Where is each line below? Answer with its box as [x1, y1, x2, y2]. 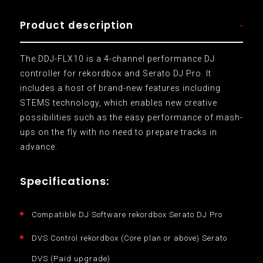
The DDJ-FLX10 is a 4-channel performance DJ [19, 53, 215, 63]
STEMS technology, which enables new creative [19, 97, 217, 107]
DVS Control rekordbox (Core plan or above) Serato [31, 233, 227, 242]
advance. [19, 141, 58, 151]
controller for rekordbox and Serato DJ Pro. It [19, 68, 211, 78]
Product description [19, 18, 133, 32]
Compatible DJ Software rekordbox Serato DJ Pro [31, 210, 222, 219]
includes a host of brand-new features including [19, 83, 221, 93]
